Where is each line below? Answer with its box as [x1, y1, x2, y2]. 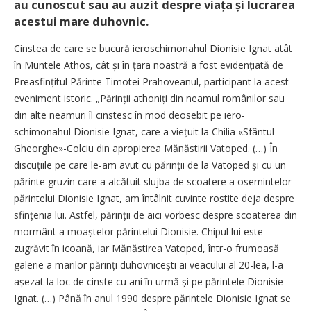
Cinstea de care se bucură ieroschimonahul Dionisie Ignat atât [14, 41, 292, 55]
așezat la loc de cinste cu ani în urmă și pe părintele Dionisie [14, 274, 283, 288]
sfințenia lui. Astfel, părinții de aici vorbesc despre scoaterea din [14, 208, 297, 221]
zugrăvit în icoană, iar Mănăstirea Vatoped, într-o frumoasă [14, 241, 279, 255]
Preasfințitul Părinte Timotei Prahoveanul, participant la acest [14, 74, 289, 88]
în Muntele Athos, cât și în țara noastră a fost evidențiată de [14, 58, 283, 72]
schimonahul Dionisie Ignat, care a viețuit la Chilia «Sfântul [14, 124, 274, 138]
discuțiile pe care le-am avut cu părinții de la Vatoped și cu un [14, 158, 286, 171]
